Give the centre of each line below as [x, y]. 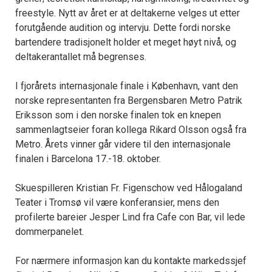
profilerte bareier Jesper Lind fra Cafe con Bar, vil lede [130, 217]
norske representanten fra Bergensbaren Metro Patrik [129, 101]
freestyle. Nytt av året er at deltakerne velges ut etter [127, 13]
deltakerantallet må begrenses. [81, 57]
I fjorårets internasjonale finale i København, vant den [127, 86]
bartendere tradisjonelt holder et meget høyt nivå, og [126, 42]
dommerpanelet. [49, 232]
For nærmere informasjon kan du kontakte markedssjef [131, 261]
